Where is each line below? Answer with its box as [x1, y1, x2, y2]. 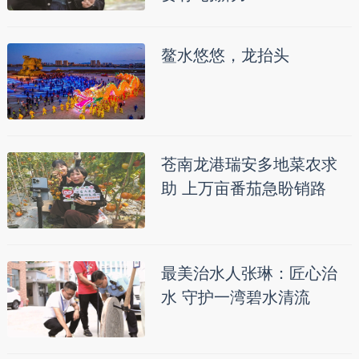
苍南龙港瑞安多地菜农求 [160, 155, 337, 174]
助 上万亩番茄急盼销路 [160, 179, 326, 198]
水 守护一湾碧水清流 [160, 288, 310, 307]
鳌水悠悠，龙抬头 [160, 46, 289, 65]
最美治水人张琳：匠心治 [160, 264, 337, 283]
